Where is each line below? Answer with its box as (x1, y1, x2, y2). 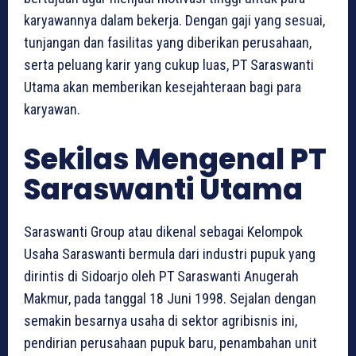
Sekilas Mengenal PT (24, 139, 327, 180)
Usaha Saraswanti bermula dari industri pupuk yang (24, 246, 315, 263)
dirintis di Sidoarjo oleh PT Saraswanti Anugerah (24, 268, 299, 285)
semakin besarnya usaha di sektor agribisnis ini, (24, 312, 297, 330)
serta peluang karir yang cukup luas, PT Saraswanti (24, 56, 314, 74)
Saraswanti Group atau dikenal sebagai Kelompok (24, 223, 303, 241)
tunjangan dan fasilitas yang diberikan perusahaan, (24, 34, 311, 52)
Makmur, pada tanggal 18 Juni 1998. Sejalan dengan (24, 290, 316, 308)
